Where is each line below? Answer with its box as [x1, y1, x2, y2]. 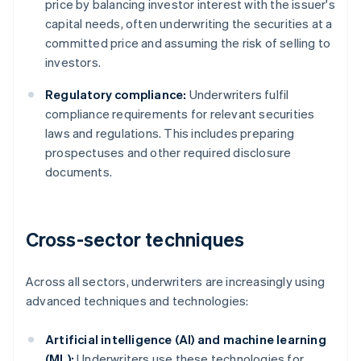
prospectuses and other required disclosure [45, 144, 292, 161]
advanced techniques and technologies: [26, 293, 249, 309]
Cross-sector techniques [26, 226, 245, 252]
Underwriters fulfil [186, 86, 289, 103]
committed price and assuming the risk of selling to [45, 35, 331, 52]
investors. [45, 54, 101, 71]
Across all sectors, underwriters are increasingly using [26, 273, 326, 290]
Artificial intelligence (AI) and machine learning [45, 331, 326, 348]
